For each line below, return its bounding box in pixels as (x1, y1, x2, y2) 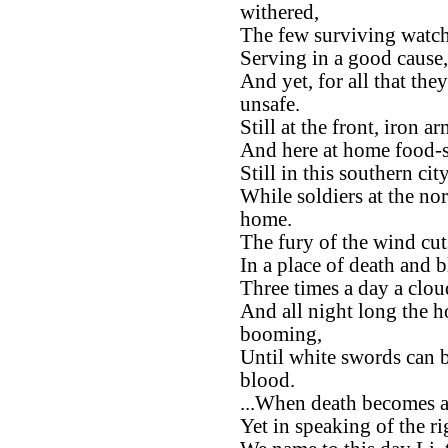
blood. (240, 369, 295, 391)
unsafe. (240, 93, 300, 115)
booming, (240, 323, 322, 345)
